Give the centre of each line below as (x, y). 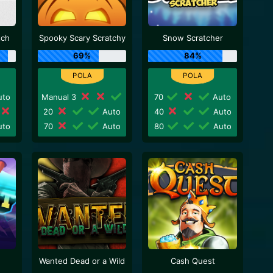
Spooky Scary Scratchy (82, 38)
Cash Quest (193, 261)
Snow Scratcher (193, 38)
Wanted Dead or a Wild (82, 261)
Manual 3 (60, 97)
